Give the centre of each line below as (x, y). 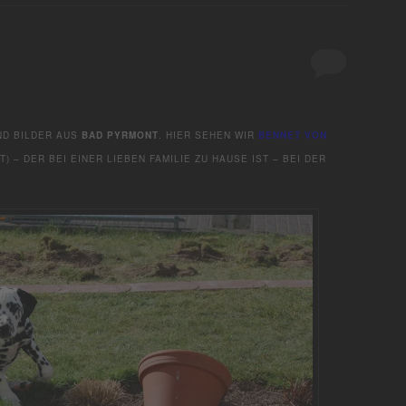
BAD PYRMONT (120, 135)
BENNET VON (293, 135)
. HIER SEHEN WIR (208, 135)
